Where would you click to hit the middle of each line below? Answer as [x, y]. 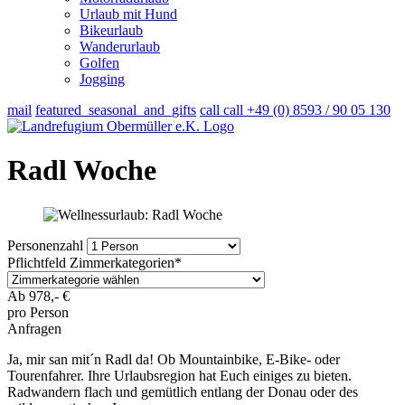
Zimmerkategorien [122, 262]
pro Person [38, 312]
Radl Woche [82, 170]
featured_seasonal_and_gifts [116, 110]
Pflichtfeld [38, 262]
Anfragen [34, 328]
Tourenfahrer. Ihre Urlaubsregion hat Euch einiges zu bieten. [179, 375]
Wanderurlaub [120, 47]
